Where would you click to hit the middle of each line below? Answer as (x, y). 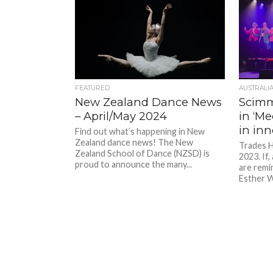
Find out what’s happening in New (140, 131)
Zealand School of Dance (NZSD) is (143, 153)
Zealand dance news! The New (134, 142)
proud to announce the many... (134, 164)
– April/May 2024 (121, 116)
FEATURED (93, 88)
